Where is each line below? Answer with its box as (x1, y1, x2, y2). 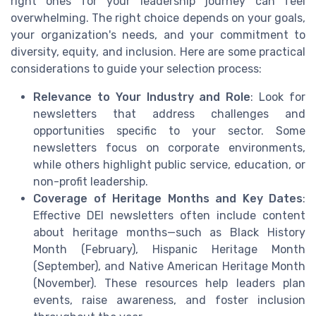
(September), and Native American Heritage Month (33, 259, 305, 273)
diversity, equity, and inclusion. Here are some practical (11, 44, 305, 59)
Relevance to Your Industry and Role (33, 90, 251, 104)
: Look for (250, 90, 306, 104)
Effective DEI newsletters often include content (33, 208, 305, 222)
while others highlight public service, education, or (33, 157, 305, 171)
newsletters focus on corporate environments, (33, 140, 305, 154)
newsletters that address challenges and (33, 107, 305, 121)
